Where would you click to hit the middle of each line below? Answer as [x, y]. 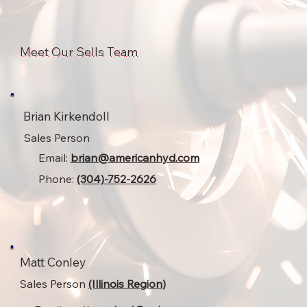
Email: [54, 157]
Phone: [57, 179]
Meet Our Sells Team [79, 52]
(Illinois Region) [127, 284]
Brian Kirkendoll [66, 115]
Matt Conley [52, 262]
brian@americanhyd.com [135, 157]
